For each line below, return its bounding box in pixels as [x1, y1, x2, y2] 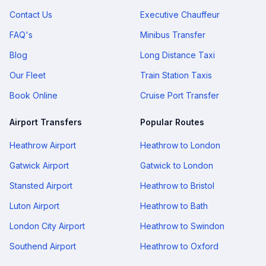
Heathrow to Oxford [140, 241, 218, 252]
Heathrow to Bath [140, 201, 208, 211]
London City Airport [9, 221, 85, 232]
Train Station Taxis [140, 70, 212, 81]
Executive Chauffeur [140, 9, 220, 20]
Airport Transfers [9, 117, 82, 128]
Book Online [9, 90, 58, 101]
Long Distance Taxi [140, 50, 215, 61]
